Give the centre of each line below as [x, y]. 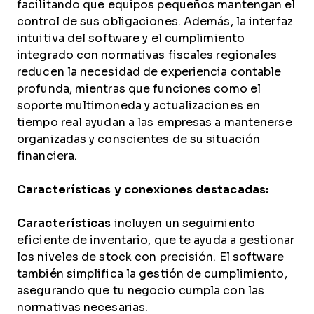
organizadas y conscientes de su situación [139, 139]
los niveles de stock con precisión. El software [150, 257]
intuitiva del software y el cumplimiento [131, 38]
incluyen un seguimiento [183, 223]
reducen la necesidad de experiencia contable [149, 72]
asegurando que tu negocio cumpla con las [141, 291]
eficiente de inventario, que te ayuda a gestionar [156, 240]
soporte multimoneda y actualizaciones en [139, 105]
